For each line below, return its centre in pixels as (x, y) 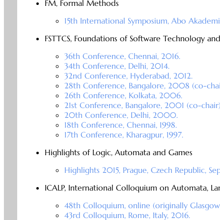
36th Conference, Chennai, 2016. (122, 56)
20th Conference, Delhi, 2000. (121, 115)
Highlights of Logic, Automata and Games (118, 152)
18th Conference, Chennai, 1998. (120, 125)
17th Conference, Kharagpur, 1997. (124, 135)
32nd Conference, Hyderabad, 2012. (128, 76)
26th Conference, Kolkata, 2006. (123, 96)
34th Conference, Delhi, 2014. (117, 66)
